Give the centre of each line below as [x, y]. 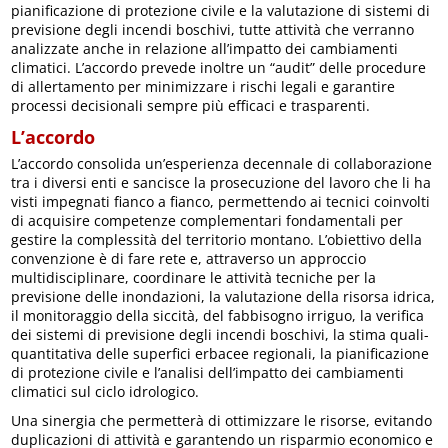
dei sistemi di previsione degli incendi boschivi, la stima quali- [220, 335]
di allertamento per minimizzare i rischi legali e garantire [203, 87]
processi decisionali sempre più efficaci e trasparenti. [191, 106]
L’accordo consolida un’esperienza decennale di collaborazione [222, 164]
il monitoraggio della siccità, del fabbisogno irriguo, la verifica [218, 316]
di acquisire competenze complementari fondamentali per [207, 221]
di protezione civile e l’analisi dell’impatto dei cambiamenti [208, 373]
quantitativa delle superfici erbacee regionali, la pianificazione [220, 354]
